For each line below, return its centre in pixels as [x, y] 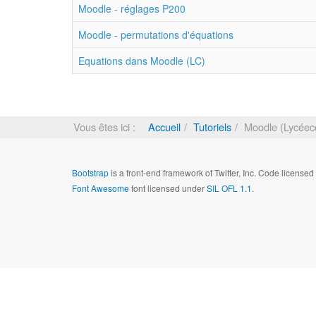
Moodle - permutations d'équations [156, 35]
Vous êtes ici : [107, 127]
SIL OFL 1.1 [229, 188]
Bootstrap [90, 172]
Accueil [164, 127]
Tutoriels [212, 127]
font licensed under [168, 188]
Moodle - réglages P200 [132, 8]
